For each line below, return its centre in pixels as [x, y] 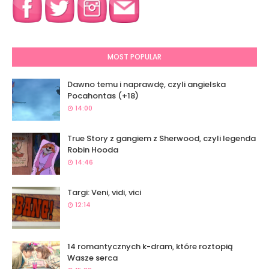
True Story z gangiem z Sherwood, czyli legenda [162, 139]
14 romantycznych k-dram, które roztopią [150, 247]
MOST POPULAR [134, 57]
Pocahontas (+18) [103, 96]
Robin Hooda [93, 150]
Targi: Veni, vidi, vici [104, 193]
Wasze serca [92, 258]
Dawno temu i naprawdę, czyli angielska [147, 85]
